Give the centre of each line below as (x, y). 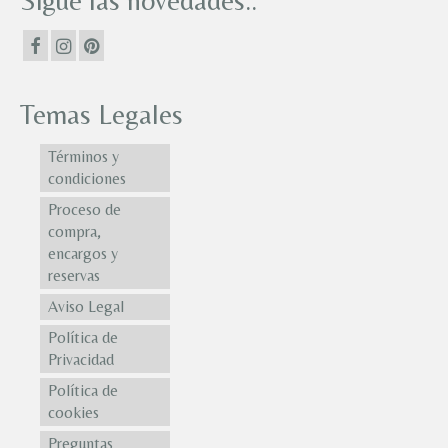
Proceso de (84, 210)
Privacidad (81, 360)
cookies (73, 413)
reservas (74, 276)
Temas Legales (101, 114)
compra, (74, 232)
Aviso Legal (86, 307)
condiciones (87, 179)
